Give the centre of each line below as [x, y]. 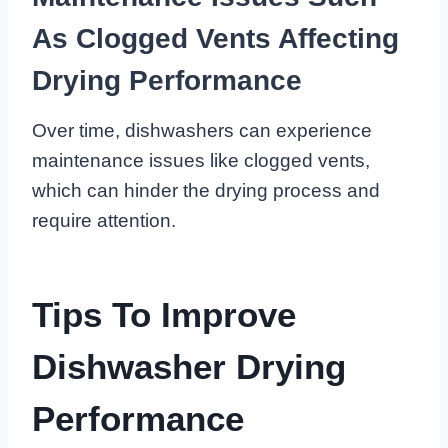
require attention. [104, 221]
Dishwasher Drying [189, 366]
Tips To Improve [164, 314]
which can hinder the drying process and [206, 191]
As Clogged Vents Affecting [215, 39]
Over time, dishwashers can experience [202, 131]
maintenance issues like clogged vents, [201, 161]
